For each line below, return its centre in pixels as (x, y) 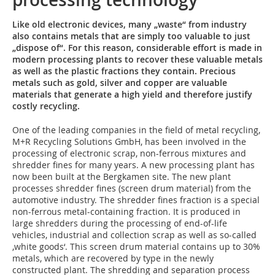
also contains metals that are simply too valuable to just (131, 36)
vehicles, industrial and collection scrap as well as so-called (134, 235)
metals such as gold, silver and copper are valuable (120, 83)
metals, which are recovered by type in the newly (113, 258)
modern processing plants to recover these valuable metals (137, 59)
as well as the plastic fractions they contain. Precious (124, 71)
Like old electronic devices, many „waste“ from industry (130, 24)
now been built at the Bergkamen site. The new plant (122, 176)
